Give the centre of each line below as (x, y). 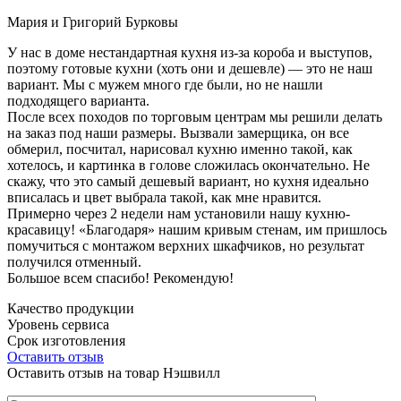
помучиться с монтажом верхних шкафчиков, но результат (186, 245)
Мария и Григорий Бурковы (93, 21)
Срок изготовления (66, 340)
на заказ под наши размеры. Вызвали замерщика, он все (178, 132)
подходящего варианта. (78, 100)
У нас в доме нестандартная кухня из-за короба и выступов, (190, 52)
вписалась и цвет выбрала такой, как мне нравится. (164, 197)
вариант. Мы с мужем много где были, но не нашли (165, 84)
